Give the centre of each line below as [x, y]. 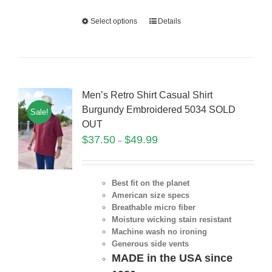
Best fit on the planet [150, 183]
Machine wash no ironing [159, 232]
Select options [114, 22]
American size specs [150, 195]
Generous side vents [150, 244]
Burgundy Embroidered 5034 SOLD [158, 110]
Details [169, 22]
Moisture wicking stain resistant [171, 220]
